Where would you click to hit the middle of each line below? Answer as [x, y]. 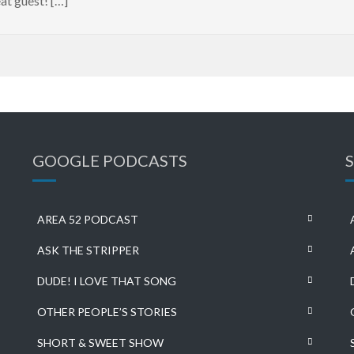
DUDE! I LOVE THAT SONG [106, 281]
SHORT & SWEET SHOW [100, 343]
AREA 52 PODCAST [87, 219]
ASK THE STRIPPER [88, 250]
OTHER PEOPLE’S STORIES [107, 312]
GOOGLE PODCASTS [109, 160]
